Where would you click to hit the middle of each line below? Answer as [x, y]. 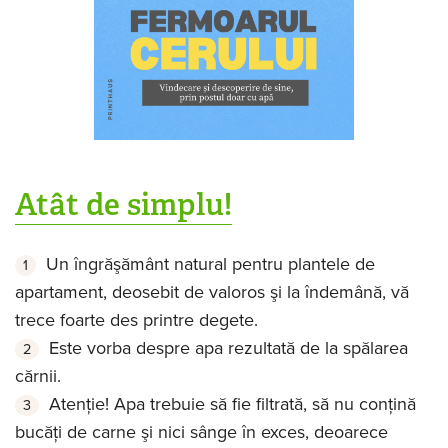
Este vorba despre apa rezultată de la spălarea [228, 348]
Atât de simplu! [123, 203]
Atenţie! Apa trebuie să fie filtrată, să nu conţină [232, 404]
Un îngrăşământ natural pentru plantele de [210, 264]
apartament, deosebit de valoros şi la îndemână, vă [212, 292]
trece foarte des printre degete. [136, 320]
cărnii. [38, 376]
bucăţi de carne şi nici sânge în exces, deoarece [201, 432]
